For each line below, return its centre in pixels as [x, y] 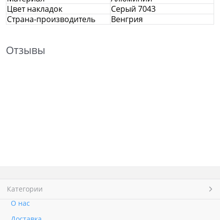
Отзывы [26, 50]
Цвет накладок [35, 9]
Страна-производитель [51, 19]
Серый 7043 [133, 9]
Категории [25, 189]
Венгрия [127, 19]
